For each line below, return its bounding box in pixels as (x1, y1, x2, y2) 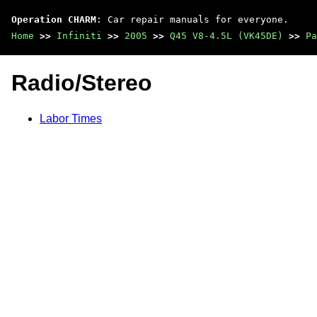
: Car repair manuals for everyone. (96, 14, 289, 25)
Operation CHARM (11, 14, 96, 25)
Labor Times (40, 112, 102, 125)
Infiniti (57, 30, 102, 41)
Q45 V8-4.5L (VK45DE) (170, 30, 283, 41)
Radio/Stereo (11, 70, 152, 96)
